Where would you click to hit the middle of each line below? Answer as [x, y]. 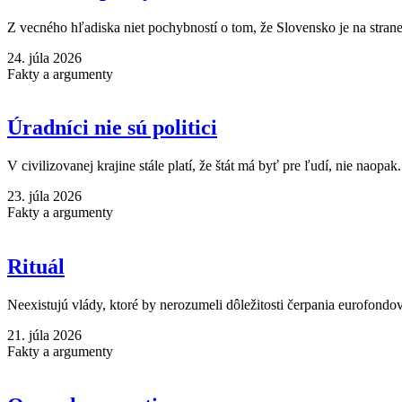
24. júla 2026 [44, 57]
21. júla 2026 [44, 336]
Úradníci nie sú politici [112, 128]
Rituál [36, 267]
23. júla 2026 [44, 197]
